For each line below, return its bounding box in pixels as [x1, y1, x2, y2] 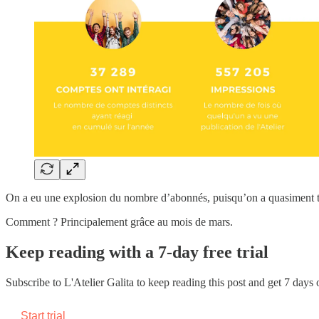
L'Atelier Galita [64, 276, 134, 289]
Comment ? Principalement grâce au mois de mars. [6, 216, 233, 229]
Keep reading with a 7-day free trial [6, 243, 268, 262]
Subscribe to [6, 276, 64, 289]
